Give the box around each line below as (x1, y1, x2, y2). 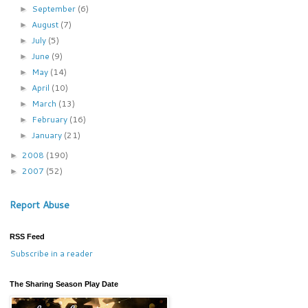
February (31, 113, 69, 125)
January (31, 129, 64, 141)
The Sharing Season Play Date (9, 279, 118, 288)
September (31, 2, 78, 14)
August (31, 18, 60, 30)
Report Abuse (9, 197, 69, 212)
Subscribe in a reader (9, 247, 93, 259)
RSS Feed (9, 232, 45, 241)
